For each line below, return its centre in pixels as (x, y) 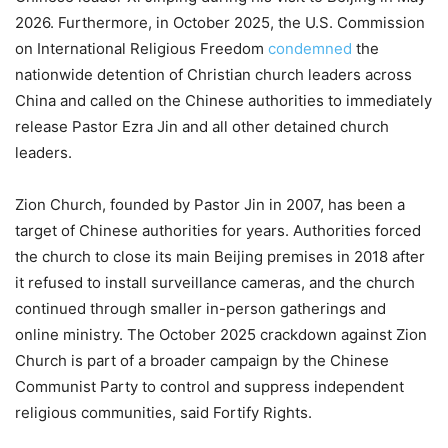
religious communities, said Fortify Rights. (163, 413)
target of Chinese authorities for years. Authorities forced (218, 231)
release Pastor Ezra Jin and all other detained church (202, 127)
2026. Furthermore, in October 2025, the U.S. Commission (220, 23)
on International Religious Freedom (141, 49)
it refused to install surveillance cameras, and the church (215, 283)
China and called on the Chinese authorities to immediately (223, 101)
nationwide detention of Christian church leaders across (213, 75)
